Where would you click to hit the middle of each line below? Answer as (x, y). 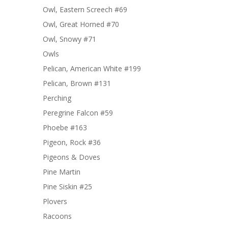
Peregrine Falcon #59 (78, 113)
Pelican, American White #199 (92, 68)
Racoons (57, 216)
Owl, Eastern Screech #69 (85, 9)
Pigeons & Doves (72, 157)
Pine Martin (62, 172)
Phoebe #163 (65, 127)
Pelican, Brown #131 (77, 83)
